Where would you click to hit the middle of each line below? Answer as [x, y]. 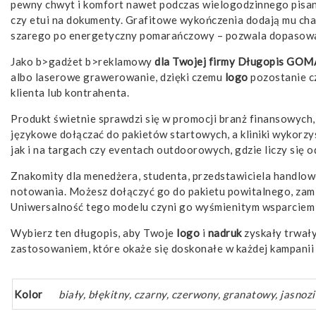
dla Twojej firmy [195, 61]
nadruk [225, 232]
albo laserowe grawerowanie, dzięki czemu [118, 77]
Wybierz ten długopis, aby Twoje [93, 232]
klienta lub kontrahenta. [70, 92]
